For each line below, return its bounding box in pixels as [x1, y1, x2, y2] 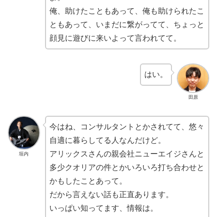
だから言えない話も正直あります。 [49, 190, 173, 199]
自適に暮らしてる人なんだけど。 [49, 136, 166, 144]
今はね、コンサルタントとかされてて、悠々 [49, 122, 204, 131]
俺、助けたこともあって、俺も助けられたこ [49, 7, 204, 15]
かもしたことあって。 [49, 176, 127, 185]
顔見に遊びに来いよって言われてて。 [49, 34, 181, 43]
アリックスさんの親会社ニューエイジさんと [49, 149, 204, 158]
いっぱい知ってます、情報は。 [49, 203, 158, 212]
